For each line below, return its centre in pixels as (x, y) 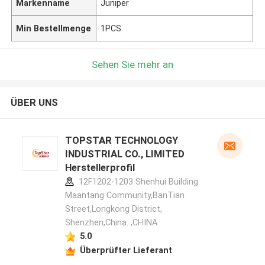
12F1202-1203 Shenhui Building (137, 182)
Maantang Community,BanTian (125, 195)
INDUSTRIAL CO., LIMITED (125, 154)
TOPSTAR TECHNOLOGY (121, 140)
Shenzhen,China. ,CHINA (111, 223)
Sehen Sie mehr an (132, 64)
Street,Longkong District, (113, 209)
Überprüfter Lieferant (126, 250)
